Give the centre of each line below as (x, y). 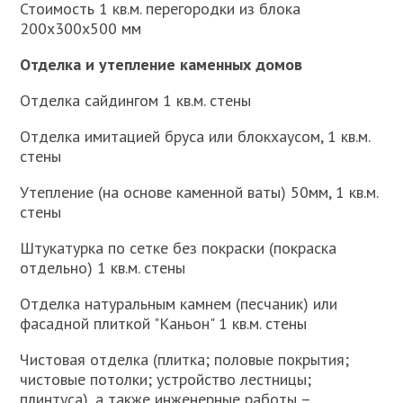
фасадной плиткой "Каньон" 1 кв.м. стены (164, 324)
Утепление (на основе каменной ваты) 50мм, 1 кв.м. (199, 193)
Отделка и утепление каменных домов (161, 65)
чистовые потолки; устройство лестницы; (166, 380)
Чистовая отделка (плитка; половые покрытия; (185, 360)
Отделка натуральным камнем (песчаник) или (179, 304)
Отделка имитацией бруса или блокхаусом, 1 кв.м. (195, 137)
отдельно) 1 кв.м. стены (103, 268)
